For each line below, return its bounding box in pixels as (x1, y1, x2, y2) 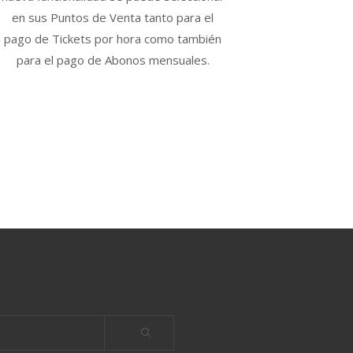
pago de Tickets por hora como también (4, 31, 222, 47)
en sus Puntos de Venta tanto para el (12, 9, 214, 26)
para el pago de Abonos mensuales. (16, 52, 210, 69)
